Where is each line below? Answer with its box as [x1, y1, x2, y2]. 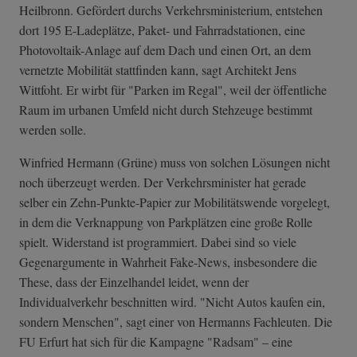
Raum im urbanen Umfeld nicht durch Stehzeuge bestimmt [19, 101, 312, 119]
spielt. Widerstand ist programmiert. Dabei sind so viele [19, 233, 296, 251]
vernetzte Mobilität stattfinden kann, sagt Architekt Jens [19, 61, 296, 79]
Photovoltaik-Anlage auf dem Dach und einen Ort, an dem [19, 41, 311, 59]
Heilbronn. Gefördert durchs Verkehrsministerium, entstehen [19, 2, 323, 19]
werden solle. [19, 121, 86, 139]
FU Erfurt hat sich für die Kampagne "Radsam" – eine [19, 333, 292, 351]
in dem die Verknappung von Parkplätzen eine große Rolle [19, 214, 312, 231]
